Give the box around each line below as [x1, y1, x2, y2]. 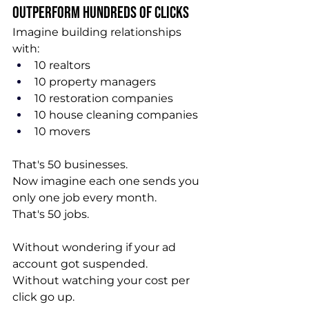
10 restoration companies [34, 92, 173, 105]
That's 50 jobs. [12, 208, 89, 221]
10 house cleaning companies [34, 108, 198, 121]
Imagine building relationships [12, 26, 184, 39]
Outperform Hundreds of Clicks [12, 3, 189, 23]
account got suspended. [12, 257, 148, 270]
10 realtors [34, 59, 90, 72]
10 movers [34, 125, 90, 138]
